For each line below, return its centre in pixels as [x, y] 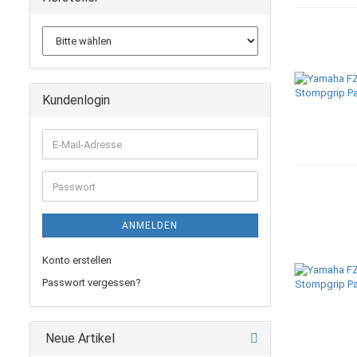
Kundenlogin [76, 100]
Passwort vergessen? [92, 282]
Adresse [71, 172]
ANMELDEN [150, 226]
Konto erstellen [77, 260]
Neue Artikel [78, 338]
